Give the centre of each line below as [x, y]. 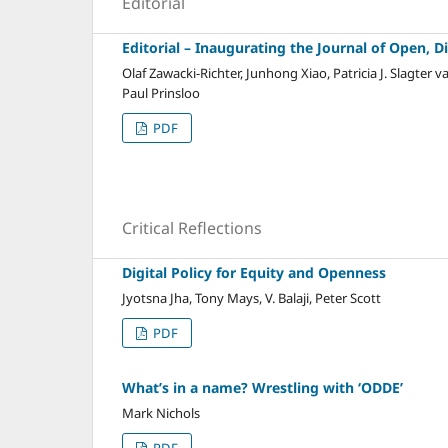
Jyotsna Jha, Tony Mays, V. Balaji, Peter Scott [251, 297]
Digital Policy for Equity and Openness [254, 272]
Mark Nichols [161, 412]
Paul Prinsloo [161, 92]
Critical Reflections [192, 227]
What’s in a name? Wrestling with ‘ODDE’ [262, 387]
